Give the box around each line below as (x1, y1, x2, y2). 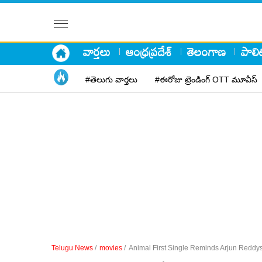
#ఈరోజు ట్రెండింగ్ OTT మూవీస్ (155, 74, 257, 84)
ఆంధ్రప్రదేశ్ (126, 39, 172, 63)
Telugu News (51, 244, 93, 252)
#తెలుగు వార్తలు (85, 74, 137, 84)
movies (99, 244, 122, 252)
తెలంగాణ (187, 39, 226, 63)
